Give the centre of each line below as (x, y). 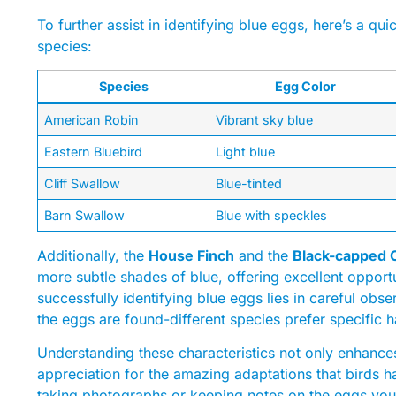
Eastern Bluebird (94, 151)
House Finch (191, 255)
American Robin (92, 119)
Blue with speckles (272, 215)
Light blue (246, 151)
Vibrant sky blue (265, 119)
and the (263, 255)
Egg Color (305, 86)
